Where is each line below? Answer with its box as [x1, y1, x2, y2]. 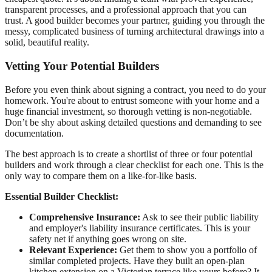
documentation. [5, 127, 64, 138]
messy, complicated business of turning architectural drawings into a [5, 26, 264, 37]
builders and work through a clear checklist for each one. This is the [5, 159, 263, 170]
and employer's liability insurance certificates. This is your [29, 222, 250, 233]
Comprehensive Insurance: [29, 211, 140, 222]
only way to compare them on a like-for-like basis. [5, 170, 197, 181]
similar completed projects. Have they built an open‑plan [29, 255, 245, 266]
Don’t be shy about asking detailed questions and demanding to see [5, 117, 262, 127]
